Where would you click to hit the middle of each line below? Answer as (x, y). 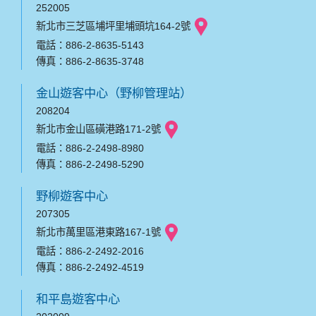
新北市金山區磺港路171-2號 (98, 129)
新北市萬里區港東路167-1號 (98, 232)
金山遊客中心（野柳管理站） (114, 93)
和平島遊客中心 (78, 299)
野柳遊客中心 (72, 196)
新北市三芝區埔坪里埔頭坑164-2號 (113, 26)
